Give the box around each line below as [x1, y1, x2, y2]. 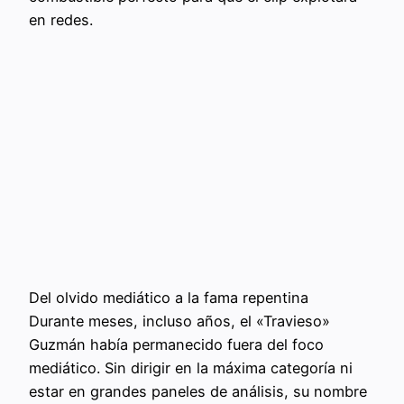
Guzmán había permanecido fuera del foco [29, 335, 324, 354]
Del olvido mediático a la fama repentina [29, 289, 308, 308]
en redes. [29, 10, 93, 29]
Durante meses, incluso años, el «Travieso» [29, 312, 330, 331]
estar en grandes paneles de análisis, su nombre [29, 382, 367, 401]
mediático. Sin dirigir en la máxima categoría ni [29, 359, 353, 378]
